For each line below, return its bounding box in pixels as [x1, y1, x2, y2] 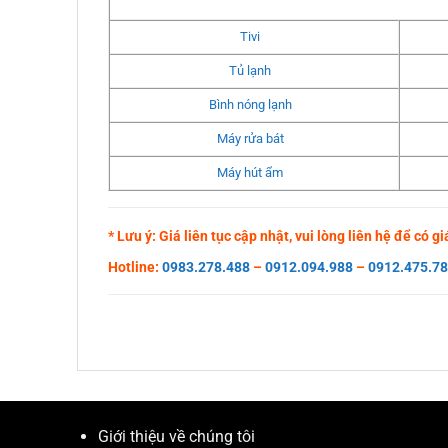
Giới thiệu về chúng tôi [97, 426, 255, 446]
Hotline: [108, 258, 162, 276]
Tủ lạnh [229, 63, 272, 79]
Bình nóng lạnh [208, 97, 292, 113]
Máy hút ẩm [217, 165, 284, 181]
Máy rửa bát [216, 131, 284, 147]
